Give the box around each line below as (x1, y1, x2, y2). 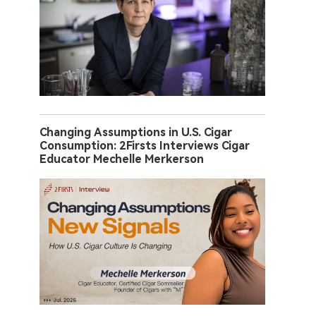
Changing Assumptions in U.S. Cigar (39, 126, 232, 140)
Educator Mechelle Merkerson (39, 152, 204, 166)
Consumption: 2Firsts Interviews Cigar (39, 139, 250, 153)
